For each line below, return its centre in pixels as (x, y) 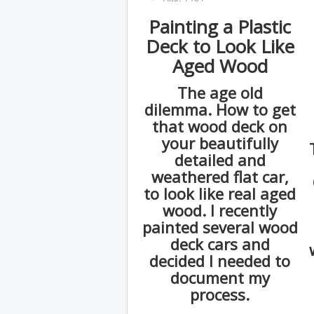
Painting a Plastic (220, 27)
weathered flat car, (220, 177)
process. (220, 295)
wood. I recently (220, 211)
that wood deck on (220, 127)
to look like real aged (220, 194)
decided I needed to (220, 261)
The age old (220, 93)
